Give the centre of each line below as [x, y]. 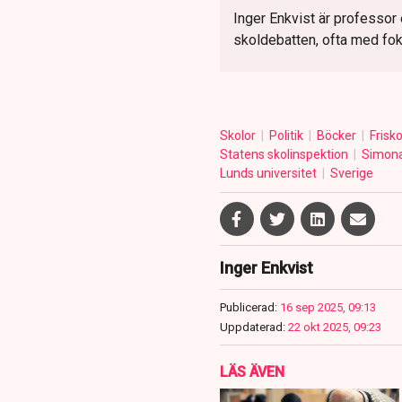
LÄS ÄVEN [252, 372]
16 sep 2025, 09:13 [328, 308]
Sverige [351, 174]
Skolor [239, 136]
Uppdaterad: [252, 328]
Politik [287, 136]
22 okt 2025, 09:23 [334, 328]
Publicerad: [248, 308]
